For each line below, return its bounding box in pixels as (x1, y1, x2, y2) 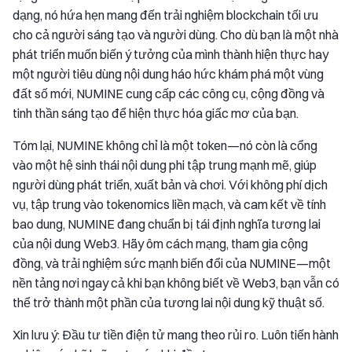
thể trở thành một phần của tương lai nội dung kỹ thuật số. (13, 294, 324, 310)
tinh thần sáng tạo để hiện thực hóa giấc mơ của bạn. (13, 104, 299, 121)
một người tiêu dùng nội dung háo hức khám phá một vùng (13, 65, 324, 82)
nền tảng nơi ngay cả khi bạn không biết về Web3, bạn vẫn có (13, 274, 339, 291)
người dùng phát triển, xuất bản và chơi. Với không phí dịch (13, 176, 328, 192)
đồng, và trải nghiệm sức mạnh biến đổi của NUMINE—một (13, 255, 331, 271)
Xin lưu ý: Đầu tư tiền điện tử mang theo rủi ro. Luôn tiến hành (13, 326, 339, 343)
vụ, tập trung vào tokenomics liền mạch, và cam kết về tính (13, 196, 326, 212)
